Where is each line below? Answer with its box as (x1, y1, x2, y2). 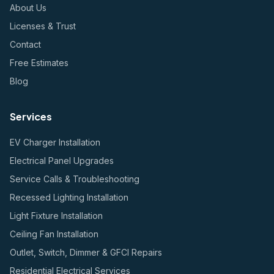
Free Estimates (10, 57, 68, 68)
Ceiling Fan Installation (10, 229, 98, 239)
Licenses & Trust (10, 21, 76, 31)
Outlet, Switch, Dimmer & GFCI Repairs (10, 247, 162, 257)
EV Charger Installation (10, 137, 100, 147)
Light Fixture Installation (10, 210, 103, 221)
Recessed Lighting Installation (10, 192, 128, 202)
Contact (10, 39, 41, 50)
